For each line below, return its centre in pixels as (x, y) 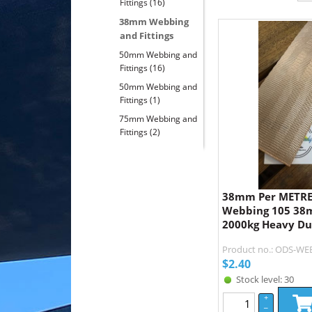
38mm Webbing (153, 22)
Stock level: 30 (265, 279)
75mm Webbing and (157, 119)
